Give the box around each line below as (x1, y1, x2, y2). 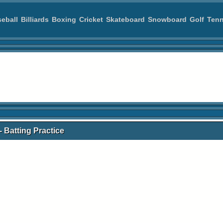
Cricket (79, 15, 103, 23)
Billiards (21, 15, 49, 23)
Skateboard (106, 15, 145, 23)
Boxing (52, 15, 76, 23)
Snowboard (148, 15, 187, 23)
